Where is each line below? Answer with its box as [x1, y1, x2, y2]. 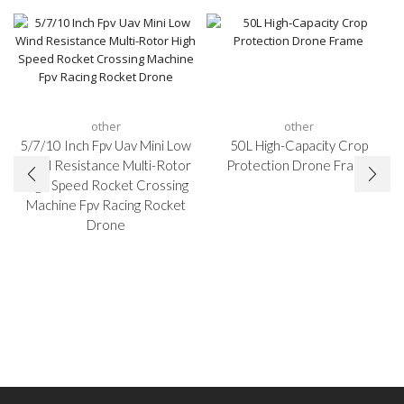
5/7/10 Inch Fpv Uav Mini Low [20, 137, 191, 154]
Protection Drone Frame [225, 157, 372, 174]
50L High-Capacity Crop [229, 137, 368, 154]
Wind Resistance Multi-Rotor [20, 157, 191, 174]
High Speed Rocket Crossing [23, 177, 188, 194]
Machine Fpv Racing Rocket [25, 197, 186, 214]
